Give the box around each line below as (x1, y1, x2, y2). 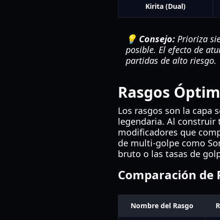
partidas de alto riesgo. (126, 55, 217, 66)
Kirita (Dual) (145, 1, 186, 11)
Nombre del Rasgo (130, 201, 193, 210)
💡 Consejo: (126, 33, 175, 45)
